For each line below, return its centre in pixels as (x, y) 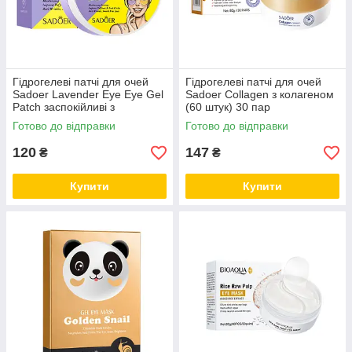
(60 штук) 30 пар (228, 107)
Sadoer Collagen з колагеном (260, 94)
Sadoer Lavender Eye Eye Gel (88, 94)
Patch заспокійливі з (64, 107)
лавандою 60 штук (60, 119)
